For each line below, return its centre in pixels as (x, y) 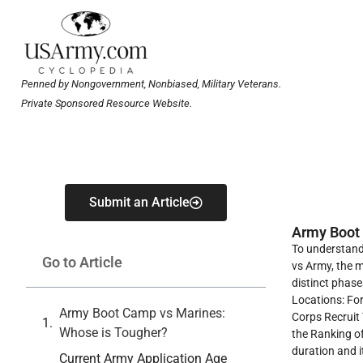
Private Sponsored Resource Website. (107, 103)
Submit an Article (139, 203)
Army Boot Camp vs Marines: (142, 314)
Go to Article (82, 263)
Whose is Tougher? (113, 333)
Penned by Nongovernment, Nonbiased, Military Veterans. (152, 83)
